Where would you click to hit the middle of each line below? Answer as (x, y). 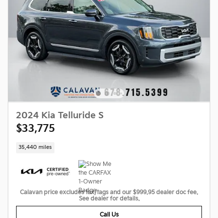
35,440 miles (35, 147)
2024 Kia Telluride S (60, 115)
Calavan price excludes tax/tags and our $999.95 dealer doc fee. (109, 193)
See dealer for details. (109, 199)
